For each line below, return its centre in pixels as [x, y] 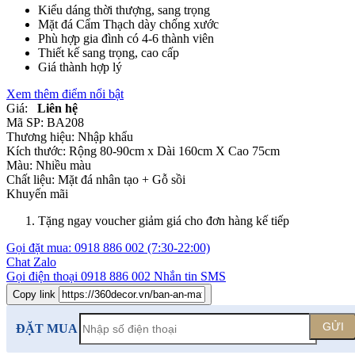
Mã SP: [25, 123]
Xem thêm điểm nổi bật [65, 94]
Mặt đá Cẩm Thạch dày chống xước [128, 25]
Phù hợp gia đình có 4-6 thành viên [126, 39]
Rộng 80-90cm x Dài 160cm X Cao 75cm [174, 151]
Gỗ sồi [169, 180]
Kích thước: [36, 151]
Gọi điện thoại [42, 277]
